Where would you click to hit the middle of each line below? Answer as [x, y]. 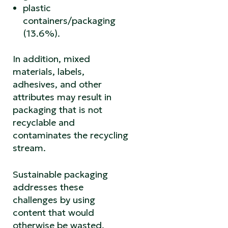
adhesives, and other [57, 84]
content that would [53, 212]
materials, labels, [49, 71]
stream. [29, 148]
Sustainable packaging [60, 174]
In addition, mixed [51, 59]
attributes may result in [62, 97]
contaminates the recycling [70, 135]
